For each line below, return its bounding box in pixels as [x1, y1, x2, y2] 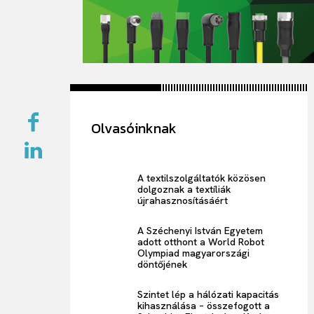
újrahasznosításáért [137, 193, 228, 207]
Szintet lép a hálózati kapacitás [137, 287, 280, 301]
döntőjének [137, 257, 188, 271]
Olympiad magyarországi [137, 246, 250, 259]
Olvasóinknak [91, 117, 177, 139]
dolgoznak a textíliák [137, 182, 231, 196]
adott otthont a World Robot [137, 235, 265, 248]
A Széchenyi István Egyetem [137, 224, 264, 237]
